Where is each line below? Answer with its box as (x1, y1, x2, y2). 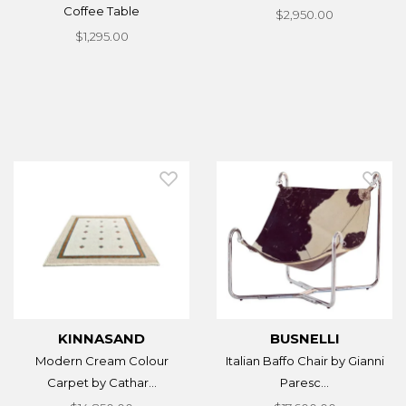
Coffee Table (63, 3, 140, 18)
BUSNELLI (269, 330, 340, 347)
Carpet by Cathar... (46, 374, 157, 390)
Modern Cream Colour (34, 353, 169, 368)
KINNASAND (58, 330, 145, 347)
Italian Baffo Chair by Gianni (225, 353, 384, 368)
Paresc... (280, 374, 329, 390)
